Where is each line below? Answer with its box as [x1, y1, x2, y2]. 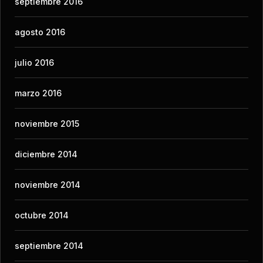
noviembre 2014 [15, 179, 80, 190]
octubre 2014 [15, 210, 69, 220]
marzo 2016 [15, 87, 62, 98]
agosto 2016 [15, 26, 65, 37]
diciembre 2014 [15, 149, 77, 159]
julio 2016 [15, 57, 54, 68]
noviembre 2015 [15, 118, 79, 129]
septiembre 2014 [15, 240, 83, 251]
